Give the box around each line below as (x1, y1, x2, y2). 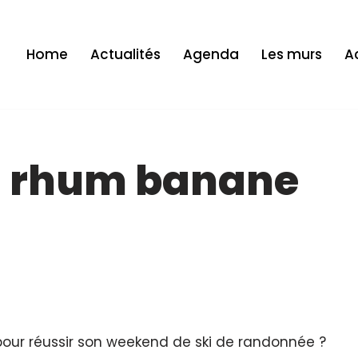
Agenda (182, 45, 239, 64)
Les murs (261, 45, 322, 64)
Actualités (89, 45, 161, 64)
